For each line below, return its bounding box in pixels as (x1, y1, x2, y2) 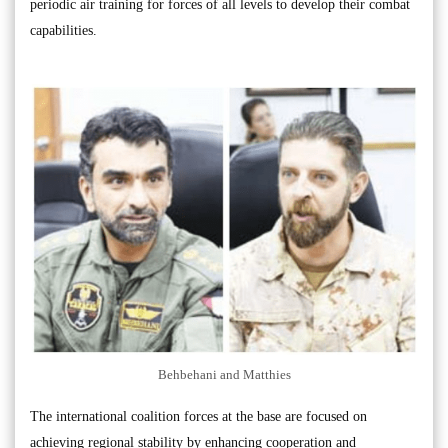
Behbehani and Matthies (157, 366, 291, 382)
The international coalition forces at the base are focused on (30, 408, 367, 424)
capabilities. (30, 23, 97, 39)
